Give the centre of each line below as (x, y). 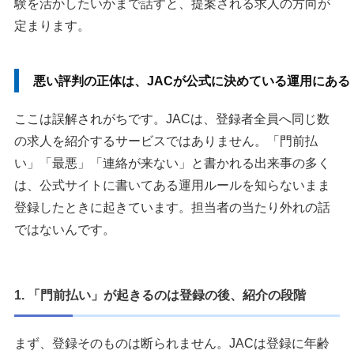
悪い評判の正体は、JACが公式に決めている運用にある (192, 81)
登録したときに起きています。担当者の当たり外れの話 (172, 208)
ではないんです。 (65, 230)
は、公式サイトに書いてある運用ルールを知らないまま (172, 186)
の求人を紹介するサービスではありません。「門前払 (166, 141)
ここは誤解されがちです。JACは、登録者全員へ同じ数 (172, 119)
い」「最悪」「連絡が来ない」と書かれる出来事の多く (172, 164)
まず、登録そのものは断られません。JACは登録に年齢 (172, 344)
